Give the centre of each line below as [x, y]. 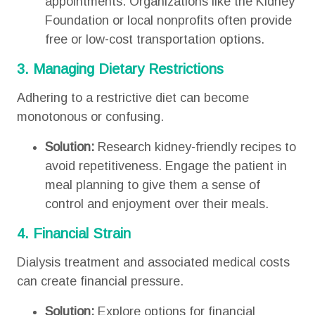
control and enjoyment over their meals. [158, 204]
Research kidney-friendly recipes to [195, 147]
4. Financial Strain [76, 233]
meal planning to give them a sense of [152, 185]
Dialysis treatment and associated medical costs [153, 262]
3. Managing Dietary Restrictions [122, 69]
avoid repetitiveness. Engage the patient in [166, 166]
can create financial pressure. [100, 281]
